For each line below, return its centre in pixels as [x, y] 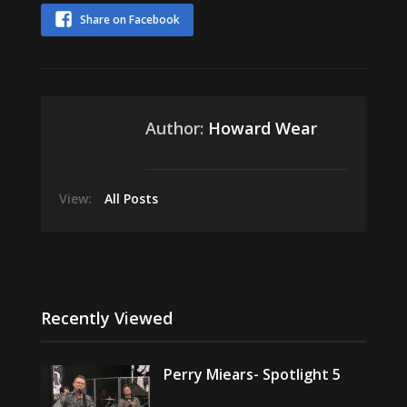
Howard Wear [262, 128]
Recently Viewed [106, 318]
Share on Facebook [129, 20]
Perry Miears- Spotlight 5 [252, 374]
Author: [176, 128]
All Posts [131, 199]
